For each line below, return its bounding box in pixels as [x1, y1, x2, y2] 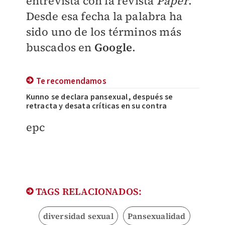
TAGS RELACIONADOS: [33, 185, 142, 198]
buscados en [26, 40, 94, 55]
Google [94, 40, 133, 55]
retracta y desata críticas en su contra [26, 100, 167, 112]
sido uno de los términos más [26, 24, 182, 40]
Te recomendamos [36, 75, 106, 88]
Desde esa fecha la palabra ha [26, 9, 183, 24]
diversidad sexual [43, 210, 114, 222]
